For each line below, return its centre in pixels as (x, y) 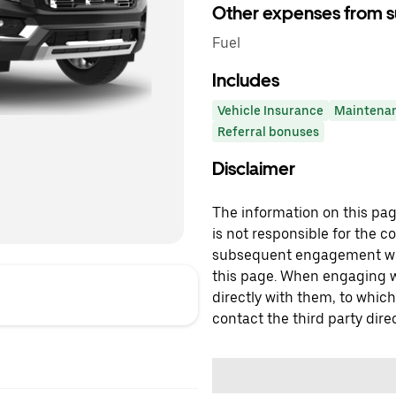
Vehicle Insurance (270, 110)
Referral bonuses (268, 132)
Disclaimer (254, 169)
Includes (246, 80)
